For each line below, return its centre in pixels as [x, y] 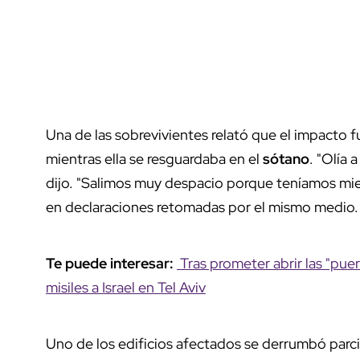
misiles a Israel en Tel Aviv [126, 288]
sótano [286, 159]
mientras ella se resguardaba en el [154, 159]
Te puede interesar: [111, 264]
